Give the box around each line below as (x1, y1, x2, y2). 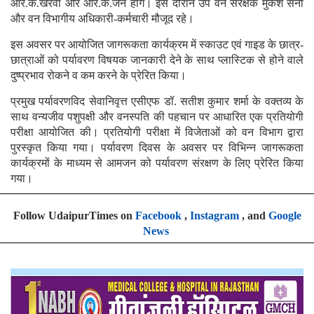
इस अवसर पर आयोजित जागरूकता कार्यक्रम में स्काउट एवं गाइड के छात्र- (11, 38, 303, 50)
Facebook (135, 209, 182, 221)
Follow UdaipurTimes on (13, 209, 135, 221)
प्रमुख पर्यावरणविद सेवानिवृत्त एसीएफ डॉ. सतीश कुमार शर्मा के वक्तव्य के (11, 95, 303, 107)
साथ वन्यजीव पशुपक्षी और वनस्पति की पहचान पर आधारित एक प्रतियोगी (11, 110, 303, 123)
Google (268, 209, 301, 221)
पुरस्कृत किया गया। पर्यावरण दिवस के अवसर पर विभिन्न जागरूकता (11, 141, 303, 153)
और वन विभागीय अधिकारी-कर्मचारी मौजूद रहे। (11, 12, 194, 25)
